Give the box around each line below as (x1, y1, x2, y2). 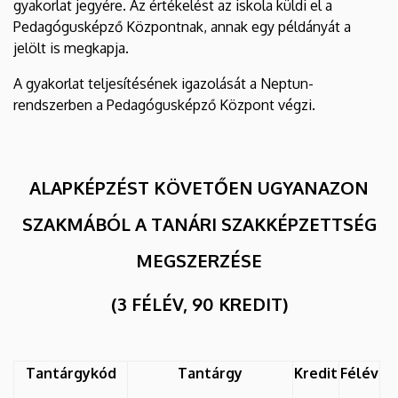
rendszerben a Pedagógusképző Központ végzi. (13, 95, 315, 114)
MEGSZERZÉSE (136, 248, 262, 272)
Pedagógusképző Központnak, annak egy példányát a (13, 17, 351, 36)
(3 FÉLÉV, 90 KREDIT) (110, 291, 288, 315)
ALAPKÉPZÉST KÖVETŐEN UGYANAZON (29, 175, 369, 199)
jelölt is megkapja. (13, 38, 129, 57)
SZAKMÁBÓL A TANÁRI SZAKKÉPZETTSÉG (21, 211, 377, 235)
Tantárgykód (25, 363, 116, 382)
